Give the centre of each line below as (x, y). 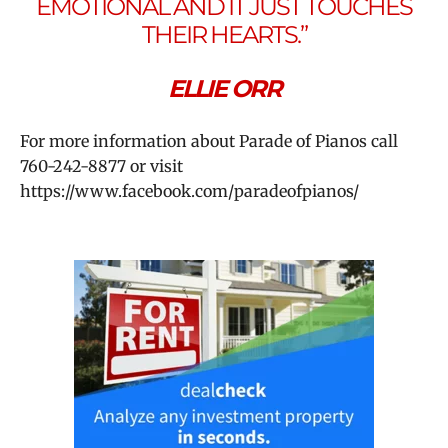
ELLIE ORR (224, 88)
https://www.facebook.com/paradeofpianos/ (189, 190)
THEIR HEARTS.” (224, 34)
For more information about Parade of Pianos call (209, 140)
